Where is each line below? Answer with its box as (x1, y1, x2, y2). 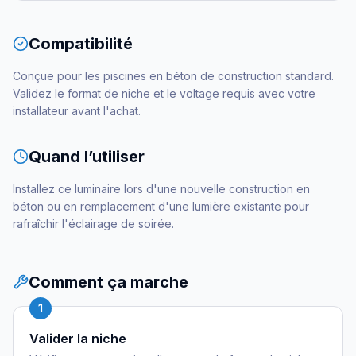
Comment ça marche (29, 273, 188, 292)
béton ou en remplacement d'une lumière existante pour (13, 199, 309, 213)
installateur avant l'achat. (13, 104, 141, 118)
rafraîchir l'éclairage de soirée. (13, 217, 174, 230)
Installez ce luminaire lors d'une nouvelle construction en (13, 182, 310, 195)
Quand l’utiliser (29, 147, 145, 166)
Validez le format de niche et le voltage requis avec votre (13, 87, 315, 100)
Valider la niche (29, 331, 126, 346)
